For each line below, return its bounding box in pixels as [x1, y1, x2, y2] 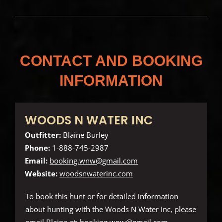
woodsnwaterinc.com [59, 168, 133, 179]
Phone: [24, 143, 50, 153]
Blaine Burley [60, 130, 109, 140]
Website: [24, 168, 57, 179]
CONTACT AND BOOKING [19, 53, 203, 69]
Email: [24, 156, 48, 166]
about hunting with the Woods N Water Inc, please [25, 204, 196, 215]
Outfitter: [24, 130, 61, 140]
